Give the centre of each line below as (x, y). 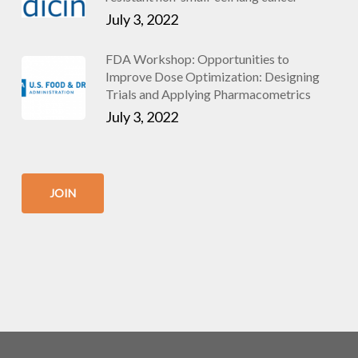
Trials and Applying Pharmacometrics (208, 94)
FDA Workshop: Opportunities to (197, 59)
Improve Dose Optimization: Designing (212, 76)
